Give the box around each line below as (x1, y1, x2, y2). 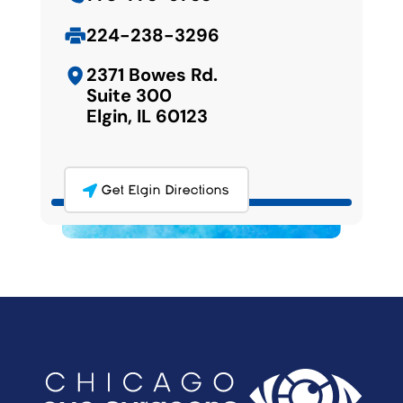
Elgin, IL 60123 (85, 103, 208, 128)
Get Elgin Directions (101, 184, 229, 197)
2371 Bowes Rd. (85, 62, 218, 86)
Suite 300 (85, 83, 172, 107)
